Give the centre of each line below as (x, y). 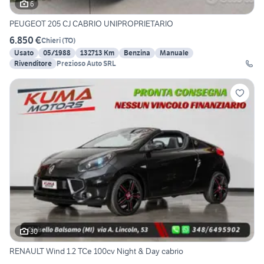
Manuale (174, 53)
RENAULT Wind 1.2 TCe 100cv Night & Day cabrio (96, 251)
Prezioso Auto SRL (86, 64)
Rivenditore (33, 64)
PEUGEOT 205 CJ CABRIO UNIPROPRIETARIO (91, 24)
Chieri (51, 40)
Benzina (137, 53)
